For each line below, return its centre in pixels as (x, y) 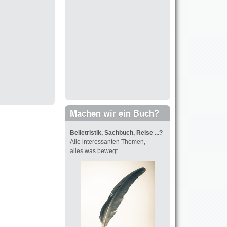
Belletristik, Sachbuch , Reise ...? (116, 133)
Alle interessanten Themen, (108, 142)
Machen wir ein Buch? (115, 113)
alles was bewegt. (94, 151)
